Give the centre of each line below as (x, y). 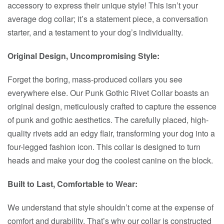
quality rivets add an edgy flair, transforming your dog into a (111, 133)
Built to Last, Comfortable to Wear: (72, 184)
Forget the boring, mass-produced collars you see (95, 79)
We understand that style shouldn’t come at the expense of (110, 207)
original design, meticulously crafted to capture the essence (112, 106)
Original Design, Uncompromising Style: (83, 56)
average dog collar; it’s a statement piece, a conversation (108, 19)
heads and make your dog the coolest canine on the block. (110, 160)
